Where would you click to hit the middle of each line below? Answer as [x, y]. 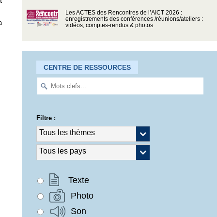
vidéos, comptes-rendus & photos [109, 25]
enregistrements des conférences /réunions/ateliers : [134, 19]
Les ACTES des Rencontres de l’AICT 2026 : [124, 13]
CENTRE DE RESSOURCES [87, 68]
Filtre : [46, 118]
